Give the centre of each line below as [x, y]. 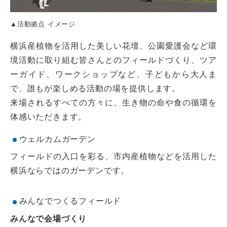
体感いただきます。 [49, 117]
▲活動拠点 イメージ [43, 24]
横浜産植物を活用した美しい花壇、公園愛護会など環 [113, 46]
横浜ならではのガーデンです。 [70, 171]
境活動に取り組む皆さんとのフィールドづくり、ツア [113, 60]
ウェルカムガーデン [57, 139]
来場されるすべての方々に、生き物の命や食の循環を [113, 102]
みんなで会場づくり [49, 218]
